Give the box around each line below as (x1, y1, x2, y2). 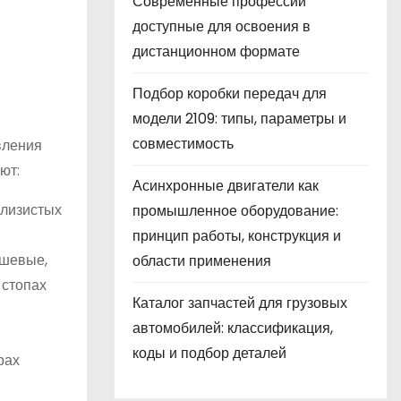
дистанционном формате (132, 41, 300, 62)
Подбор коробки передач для (132, 83, 327, 104)
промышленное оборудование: (132, 200, 338, 221)
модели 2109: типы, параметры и (132, 108, 346, 129)
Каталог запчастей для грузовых (132, 293, 347, 313)
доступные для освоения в (132, 16, 311, 37)
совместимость (132, 133, 234, 154)
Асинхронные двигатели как (132, 175, 319, 196)
